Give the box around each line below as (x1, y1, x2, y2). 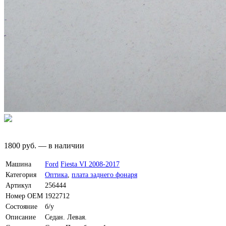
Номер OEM (6, 191, 43, 200)
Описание (6, 212, 36, 221)
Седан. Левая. (45, 212, 87, 221)
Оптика (45, 170, 68, 179)
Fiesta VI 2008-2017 (61, 159, 120, 168)
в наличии (48, 141, 84, 150)
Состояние (6, 202, 37, 210)
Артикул (6, 181, 31, 189)
